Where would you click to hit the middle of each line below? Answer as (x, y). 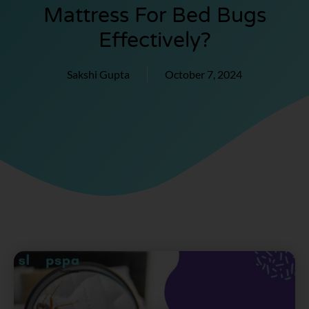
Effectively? (154, 41)
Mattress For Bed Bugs (154, 16)
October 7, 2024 (203, 74)
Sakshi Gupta (98, 74)
